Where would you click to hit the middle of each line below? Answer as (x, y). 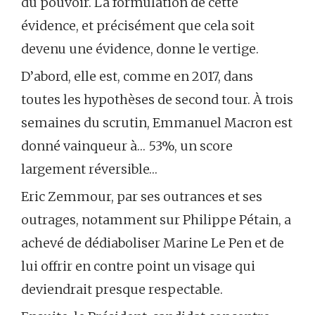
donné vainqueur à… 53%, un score (127, 146)
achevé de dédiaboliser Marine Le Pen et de (153, 243)
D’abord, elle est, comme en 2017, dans (137, 77)
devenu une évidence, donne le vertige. (140, 49)
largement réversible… (89, 169)
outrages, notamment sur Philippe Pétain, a (156, 220)
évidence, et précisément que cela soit (138, 26)
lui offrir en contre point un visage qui (138, 266)
